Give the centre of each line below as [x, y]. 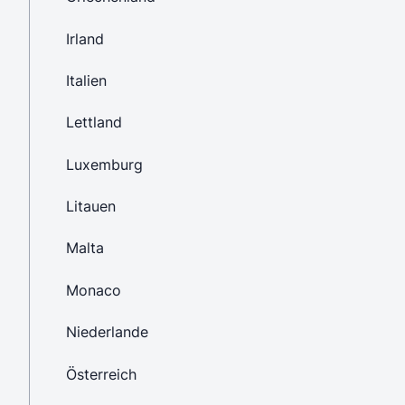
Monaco [94, 290]
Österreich [101, 374]
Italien [86, 80]
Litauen [91, 207]
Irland [85, 38]
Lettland [94, 122]
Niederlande [107, 332]
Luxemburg [104, 164]
